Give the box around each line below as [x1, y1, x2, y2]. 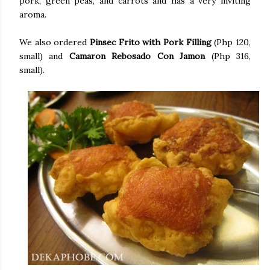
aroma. [19, 9, 46, 20]
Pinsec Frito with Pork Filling [90, 37, 212, 48]
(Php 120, [211, 37, 251, 48]
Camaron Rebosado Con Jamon [69, 51, 206, 62]
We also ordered [19, 37, 90, 48]
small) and [19, 51, 69, 62]
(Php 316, [205, 51, 251, 62]
